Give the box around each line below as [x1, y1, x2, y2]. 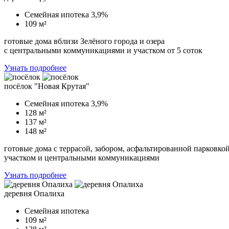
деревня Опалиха [4, 189, 64, 198]
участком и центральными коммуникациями [4, 153, 159, 162]
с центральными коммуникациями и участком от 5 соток [4, 46, 202, 55]
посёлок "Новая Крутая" [4, 82, 89, 90]
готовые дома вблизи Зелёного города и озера [4, 37, 165, 45]
